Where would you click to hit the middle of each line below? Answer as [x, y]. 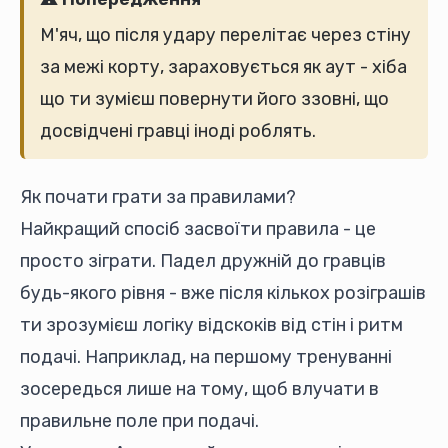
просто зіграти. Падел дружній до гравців [203, 261]
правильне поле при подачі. [139, 421]
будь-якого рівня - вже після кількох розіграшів [223, 293]
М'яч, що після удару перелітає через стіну [225, 34]
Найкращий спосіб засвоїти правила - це [198, 229]
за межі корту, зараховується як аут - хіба [223, 66]
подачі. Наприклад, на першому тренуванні [206, 357]
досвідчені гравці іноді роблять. [178, 130]
